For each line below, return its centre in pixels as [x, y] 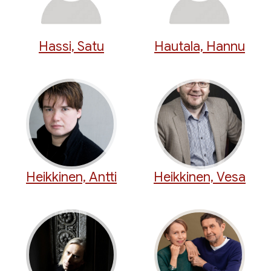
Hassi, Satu [71, 47]
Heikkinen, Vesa [200, 177]
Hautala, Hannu [200, 47]
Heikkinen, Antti [71, 177]
